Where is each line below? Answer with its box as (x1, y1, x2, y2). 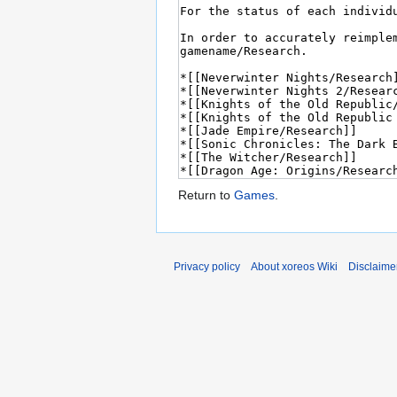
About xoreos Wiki (251, 261, 338, 274)
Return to (178, 188, 234, 203)
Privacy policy (174, 261, 240, 274)
